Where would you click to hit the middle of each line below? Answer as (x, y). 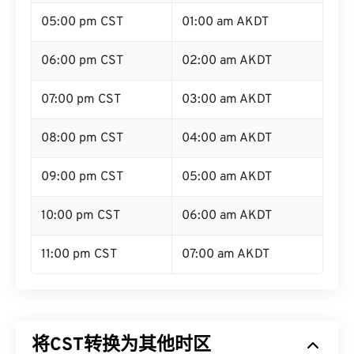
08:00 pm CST (82, 138)
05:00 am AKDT (227, 177)
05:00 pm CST (82, 22)
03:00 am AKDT (227, 100)
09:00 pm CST (82, 177)
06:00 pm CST (82, 61)
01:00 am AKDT (225, 22)
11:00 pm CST (79, 254)
